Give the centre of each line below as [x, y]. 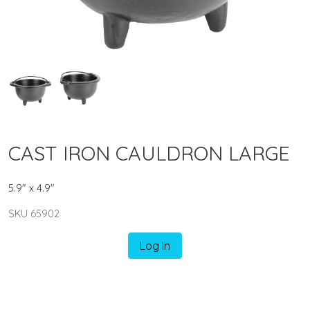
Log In [155, 245]
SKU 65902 [34, 213]
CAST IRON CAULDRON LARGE [149, 153]
